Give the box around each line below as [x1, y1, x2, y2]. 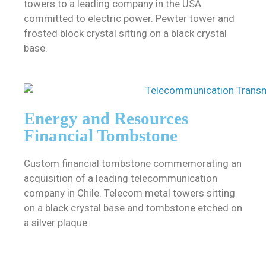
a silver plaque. [24, 217, 90, 229]
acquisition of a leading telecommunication [24, 172, 217, 185]
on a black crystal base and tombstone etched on [24, 202, 242, 214]
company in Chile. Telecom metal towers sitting [24, 187, 235, 199]
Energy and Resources [24, 109, 188, 128]
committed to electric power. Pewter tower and [24, 12, 235, 24]
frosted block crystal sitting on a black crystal [24, 27, 227, 39]
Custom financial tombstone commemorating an [24, 157, 242, 170]
